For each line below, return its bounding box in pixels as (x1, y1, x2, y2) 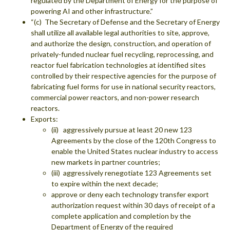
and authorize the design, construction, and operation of (31, 39, 211, 48)
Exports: (31, 114, 58, 123)
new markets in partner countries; (51, 157, 160, 166)
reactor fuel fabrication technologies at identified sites (31, 60, 206, 69)
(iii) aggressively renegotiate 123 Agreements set (51, 168, 212, 177)
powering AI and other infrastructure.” (31, 6, 153, 15)
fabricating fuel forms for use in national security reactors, (31, 82, 216, 91)
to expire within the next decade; (51, 179, 158, 188)
